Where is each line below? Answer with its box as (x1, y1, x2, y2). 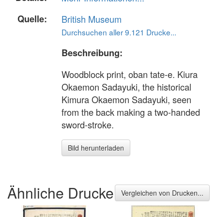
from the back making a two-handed (62, 106, 200, 119)
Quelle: (17, 12, 47, 25)
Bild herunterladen (68, 143, 124, 153)
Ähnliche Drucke (7, 182, 114, 203)
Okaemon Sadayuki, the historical (62, 80, 191, 93)
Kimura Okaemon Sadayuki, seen (62, 93, 191, 106)
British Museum (62, 12, 122, 25)
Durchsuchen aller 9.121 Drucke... (62, 26, 176, 37)
